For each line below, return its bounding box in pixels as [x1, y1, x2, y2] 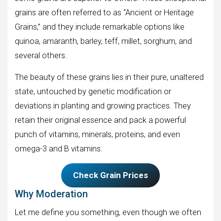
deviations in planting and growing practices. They [15, 101, 191, 110]
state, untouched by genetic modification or [15, 86, 171, 96]
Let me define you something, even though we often [15, 208, 201, 218]
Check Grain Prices [73, 170, 148, 180]
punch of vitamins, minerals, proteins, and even [15, 129, 180, 139]
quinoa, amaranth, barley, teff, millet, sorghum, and [15, 36, 192, 46]
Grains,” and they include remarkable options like [15, 22, 184, 32]
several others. [15, 50, 67, 60]
